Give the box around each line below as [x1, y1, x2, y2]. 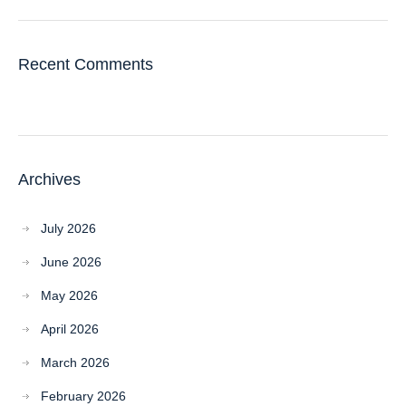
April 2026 [41, 322, 99, 336]
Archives [18, 170, 81, 188]
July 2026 [41, 221, 96, 236]
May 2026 [41, 288, 98, 303]
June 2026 [41, 255, 101, 269]
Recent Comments [18, 55, 153, 73]
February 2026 [41, 389, 126, 403]
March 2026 [41, 355, 110, 370]
